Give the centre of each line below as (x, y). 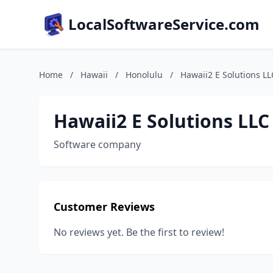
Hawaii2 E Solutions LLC (161, 121)
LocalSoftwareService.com (164, 24)
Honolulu (144, 75)
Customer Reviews (104, 207)
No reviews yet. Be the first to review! (139, 232)
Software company (97, 144)
